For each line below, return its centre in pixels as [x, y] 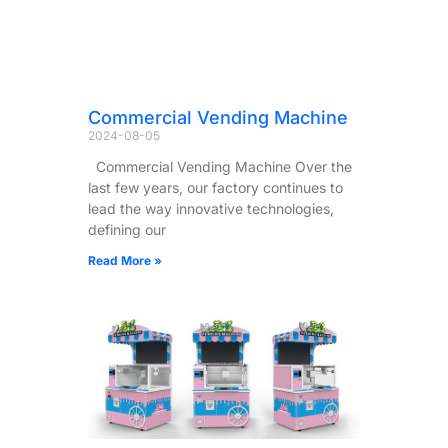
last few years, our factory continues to [215, 187]
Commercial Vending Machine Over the [220, 166]
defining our [127, 229]
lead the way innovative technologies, [211, 208]
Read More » [125, 260]
